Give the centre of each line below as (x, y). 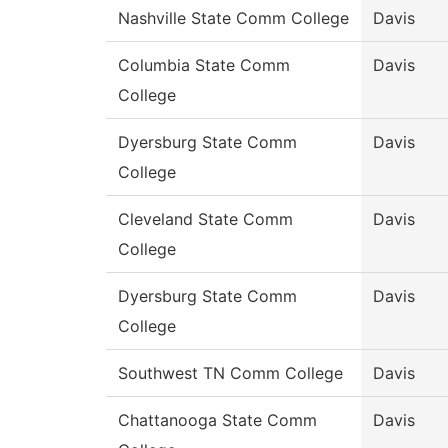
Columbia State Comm (204, 65)
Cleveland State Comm (205, 219)
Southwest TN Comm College (230, 373)
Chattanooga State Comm (217, 420)
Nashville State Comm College (233, 18)
